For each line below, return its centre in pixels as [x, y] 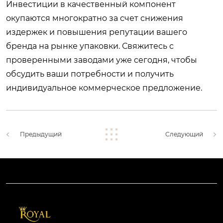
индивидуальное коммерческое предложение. [104, 88]
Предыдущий [41, 134]
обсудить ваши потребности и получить [90, 74]
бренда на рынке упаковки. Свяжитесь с [90, 46]
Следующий [184, 134]
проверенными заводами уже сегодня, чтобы [102, 60]
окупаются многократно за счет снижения [95, 18]
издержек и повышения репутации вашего [97, 32]
